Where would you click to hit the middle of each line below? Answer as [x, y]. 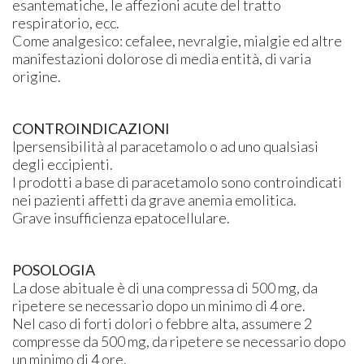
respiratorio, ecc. [66, 22]
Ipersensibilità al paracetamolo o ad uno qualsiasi [166, 146]
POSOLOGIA [54, 269]
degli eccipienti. [63, 164]
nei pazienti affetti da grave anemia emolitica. [155, 199]
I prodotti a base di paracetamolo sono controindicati [178, 182]
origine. [37, 76]
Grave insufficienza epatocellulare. [121, 217]
